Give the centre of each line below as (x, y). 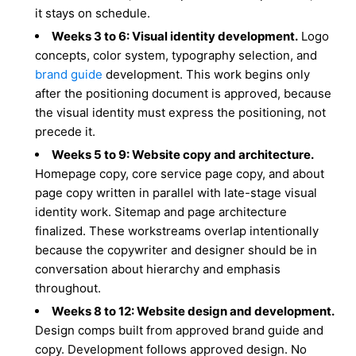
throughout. (68, 288)
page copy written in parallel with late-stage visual (176, 193)
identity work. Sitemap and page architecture (161, 212)
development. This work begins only (207, 74)
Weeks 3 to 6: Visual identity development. (175, 36)
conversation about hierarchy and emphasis (158, 269)
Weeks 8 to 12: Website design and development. (193, 311)
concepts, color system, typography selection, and (176, 55)
